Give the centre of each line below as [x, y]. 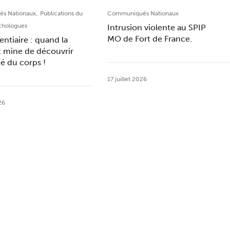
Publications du [62, 13]
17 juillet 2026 [127, 79]
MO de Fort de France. [149, 39]
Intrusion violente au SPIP [156, 27]
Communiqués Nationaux [143, 13]
